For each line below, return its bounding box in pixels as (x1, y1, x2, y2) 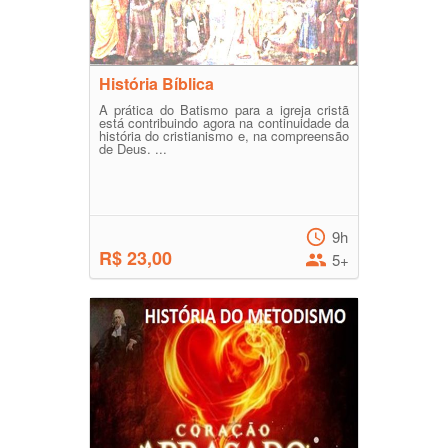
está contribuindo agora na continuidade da (99, 113, 349, 133)
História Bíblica (99, 72, 214, 96)
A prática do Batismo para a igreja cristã (99, 100, 349, 120)
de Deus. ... (99, 139, 167, 159)
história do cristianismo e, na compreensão (99, 126, 349, 146)
